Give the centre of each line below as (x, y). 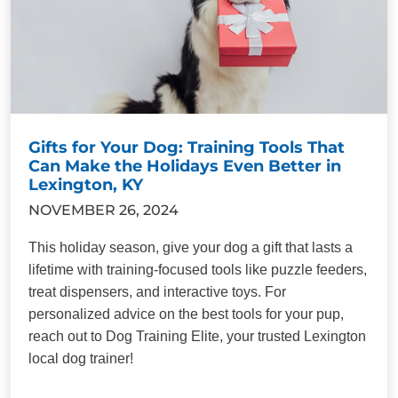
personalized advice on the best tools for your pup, (186, 314)
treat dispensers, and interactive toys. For (157, 291)
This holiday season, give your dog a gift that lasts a (191, 247)
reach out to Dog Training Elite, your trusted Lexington (197, 336)
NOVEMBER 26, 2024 (103, 210)
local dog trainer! (81, 358)
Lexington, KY (86, 184)
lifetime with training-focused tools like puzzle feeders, (198, 269)
